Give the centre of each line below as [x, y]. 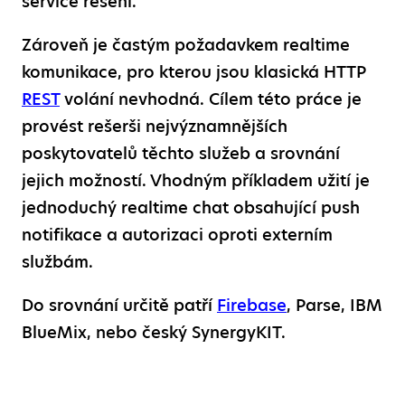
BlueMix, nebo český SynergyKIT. [154, 332]
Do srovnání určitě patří [119, 305]
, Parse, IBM [334, 305]
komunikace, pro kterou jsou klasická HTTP [194, 71]
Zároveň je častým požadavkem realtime [186, 44]
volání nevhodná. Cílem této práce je [211, 99]
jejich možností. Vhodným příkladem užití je [196, 180]
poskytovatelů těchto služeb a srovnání [181, 153]
